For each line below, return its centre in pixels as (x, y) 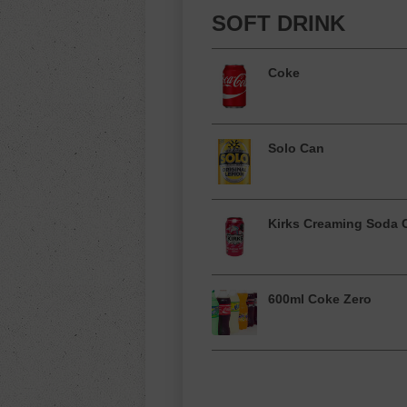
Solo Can (296, 148)
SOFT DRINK (278, 23)
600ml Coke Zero (320, 299)
